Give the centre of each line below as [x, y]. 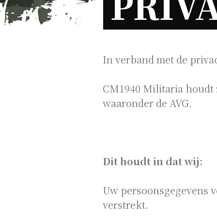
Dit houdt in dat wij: [153, 161]
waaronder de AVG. [147, 103]
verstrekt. [125, 205]
